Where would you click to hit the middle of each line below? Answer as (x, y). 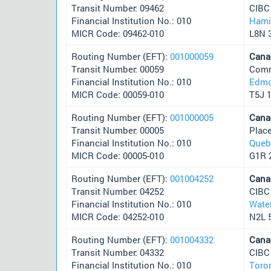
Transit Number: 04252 (118, 191)
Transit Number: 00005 (118, 130)
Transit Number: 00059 (118, 69)
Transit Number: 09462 (118, 8)
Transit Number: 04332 (118, 252)
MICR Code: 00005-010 (118, 155)
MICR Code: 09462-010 (118, 33)
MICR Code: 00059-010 (118, 94)
